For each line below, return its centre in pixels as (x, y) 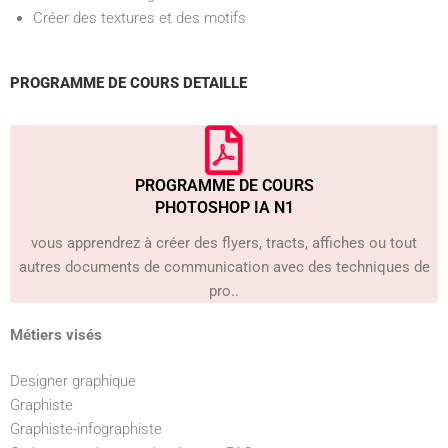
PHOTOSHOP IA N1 (224, 207)
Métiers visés (56, 334)
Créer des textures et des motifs (139, 18)
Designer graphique (73, 381)
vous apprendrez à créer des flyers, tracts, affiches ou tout (224, 242)
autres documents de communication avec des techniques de (224, 266)
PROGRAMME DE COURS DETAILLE (128, 82)
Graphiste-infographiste (86, 429)
